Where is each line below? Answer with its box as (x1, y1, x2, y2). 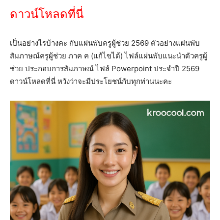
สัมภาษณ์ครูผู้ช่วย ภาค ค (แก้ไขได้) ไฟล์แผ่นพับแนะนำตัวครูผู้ (10, 51, 207, 60)
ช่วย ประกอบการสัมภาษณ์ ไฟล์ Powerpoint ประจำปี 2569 (10, 63, 199, 73)
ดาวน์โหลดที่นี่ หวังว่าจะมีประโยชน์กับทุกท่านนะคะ (10, 76, 172, 86)
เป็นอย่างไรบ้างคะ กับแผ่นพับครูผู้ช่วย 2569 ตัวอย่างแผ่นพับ (10, 38, 200, 48)
